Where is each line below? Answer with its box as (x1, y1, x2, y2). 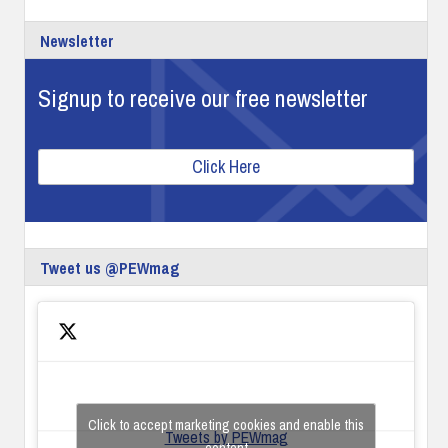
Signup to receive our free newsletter (38, 81, 369, 114)
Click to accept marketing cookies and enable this (88, 416, 365, 434)
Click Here (192, 153, 261, 179)
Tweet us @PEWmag (40, 256, 181, 279)
